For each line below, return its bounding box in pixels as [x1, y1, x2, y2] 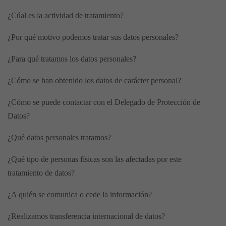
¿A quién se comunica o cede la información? [8, 190, 160, 199]
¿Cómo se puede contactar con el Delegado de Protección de [8, 98, 200, 107]
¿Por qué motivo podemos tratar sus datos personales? [8, 33, 187, 42]
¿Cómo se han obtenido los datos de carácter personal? [8, 76, 189, 85]
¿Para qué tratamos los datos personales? [8, 54, 144, 64]
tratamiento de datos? [8, 168, 83, 178]
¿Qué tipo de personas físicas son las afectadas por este [8, 155, 182, 164]
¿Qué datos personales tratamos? [8, 133, 119, 142]
